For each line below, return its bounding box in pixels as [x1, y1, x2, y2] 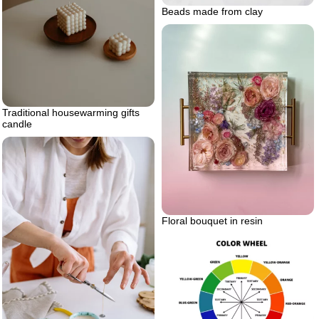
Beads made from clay [162, 6, 263, 18]
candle [2, 118, 32, 130]
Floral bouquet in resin [162, 215, 263, 227]
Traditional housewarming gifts [2, 107, 140, 119]
